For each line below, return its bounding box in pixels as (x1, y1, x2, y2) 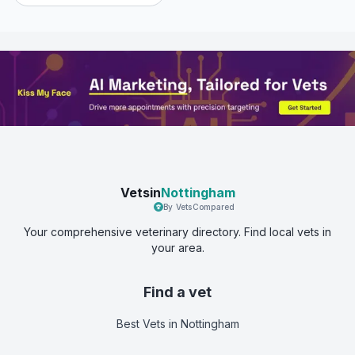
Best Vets (116, 316, 166, 330)
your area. (151, 240, 204, 254)
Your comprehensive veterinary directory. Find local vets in (24, 224, 331, 239)
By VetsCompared (162, 201, 235, 212)
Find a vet (143, 283, 212, 300)
